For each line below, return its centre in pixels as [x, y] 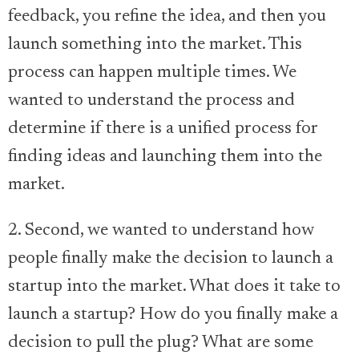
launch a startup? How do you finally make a [173, 315]
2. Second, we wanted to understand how [161, 231]
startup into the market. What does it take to [174, 287]
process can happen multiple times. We [152, 73]
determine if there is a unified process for [163, 129]
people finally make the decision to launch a [171, 259]
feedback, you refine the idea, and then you [167, 17]
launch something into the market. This [155, 45]
